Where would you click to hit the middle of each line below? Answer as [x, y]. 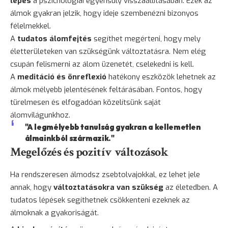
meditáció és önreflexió [62, 77]
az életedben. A [191, 188]
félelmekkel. [31, 26]
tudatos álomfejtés [54, 39]
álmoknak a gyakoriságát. [54, 213]
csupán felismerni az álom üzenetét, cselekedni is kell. [102, 64]
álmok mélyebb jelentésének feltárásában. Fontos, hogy [106, 90]
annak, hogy [32, 188]
